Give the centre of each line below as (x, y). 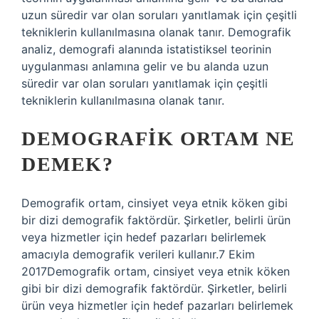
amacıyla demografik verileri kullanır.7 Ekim (138, 254)
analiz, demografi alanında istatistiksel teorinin (146, 49)
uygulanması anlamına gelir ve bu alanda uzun (145, 66)
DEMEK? (67, 164)
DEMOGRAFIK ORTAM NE (158, 138)
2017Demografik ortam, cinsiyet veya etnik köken (156, 271)
